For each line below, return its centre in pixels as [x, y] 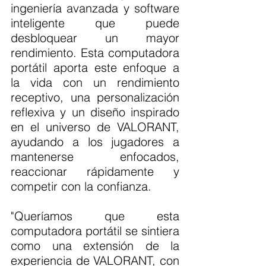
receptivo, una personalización [95, 97]
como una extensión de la [95, 245]
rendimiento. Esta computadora [95, 52]
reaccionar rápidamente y [95, 171]
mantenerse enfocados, [95, 156]
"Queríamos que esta [95, 216]
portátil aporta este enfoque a [95, 67]
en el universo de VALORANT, [95, 126]
